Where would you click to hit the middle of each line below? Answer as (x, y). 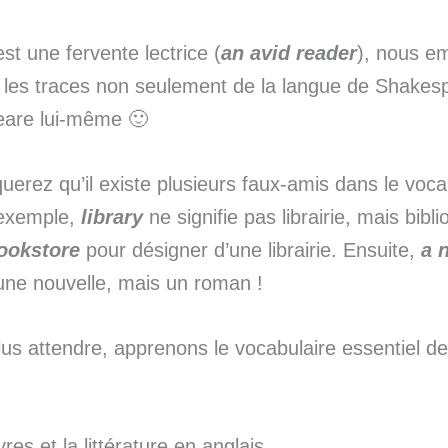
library (112, 217)
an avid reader (289, 53)
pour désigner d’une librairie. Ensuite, (250, 250)
